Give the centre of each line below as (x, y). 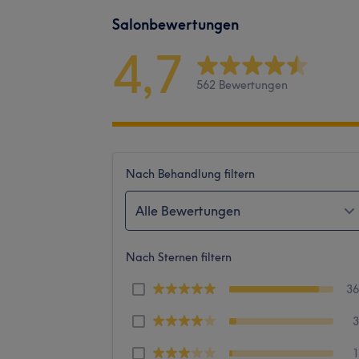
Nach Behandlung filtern (190, 173)
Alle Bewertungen (188, 210)
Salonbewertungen (175, 24)
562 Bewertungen (242, 85)
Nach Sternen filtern (179, 257)
